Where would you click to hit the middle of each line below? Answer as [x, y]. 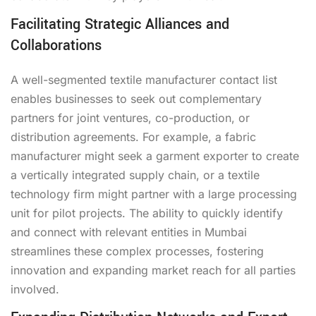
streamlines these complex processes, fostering [137, 251]
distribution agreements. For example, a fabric [133, 136]
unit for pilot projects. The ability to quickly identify [147, 213]
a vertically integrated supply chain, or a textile [135, 175]
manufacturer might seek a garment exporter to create [155, 156]
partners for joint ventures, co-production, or [130, 117]
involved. [35, 289]
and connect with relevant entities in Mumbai [129, 232]
